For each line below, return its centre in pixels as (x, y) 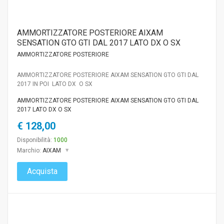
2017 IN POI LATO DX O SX (55, 84)
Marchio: (30, 150)
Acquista (42, 171)
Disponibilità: (35, 140)
